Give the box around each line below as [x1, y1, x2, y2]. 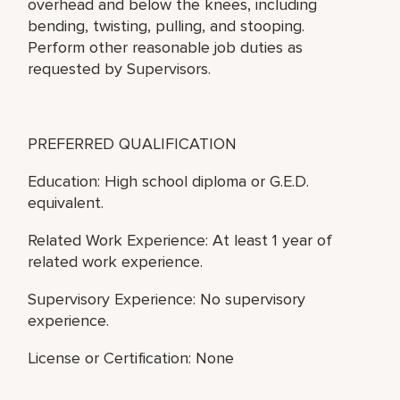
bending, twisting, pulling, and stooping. [28, 15, 305, 36]
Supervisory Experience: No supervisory [28, 288, 306, 309]
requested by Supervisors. [28, 58, 212, 79]
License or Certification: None [28, 347, 235, 368]
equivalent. [28, 192, 104, 212]
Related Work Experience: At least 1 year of [28, 229, 333, 250]
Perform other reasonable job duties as [28, 37, 304, 57]
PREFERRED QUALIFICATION [28, 133, 237, 154]
